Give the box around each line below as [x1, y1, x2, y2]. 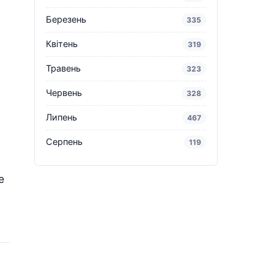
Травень [46, 62, 81, 74]
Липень [46, 111, 77, 123]
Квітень [46, 38, 78, 50]
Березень [46, 13, 86, 25]
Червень [46, 87, 82, 98]
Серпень [46, 136, 83, 147]
